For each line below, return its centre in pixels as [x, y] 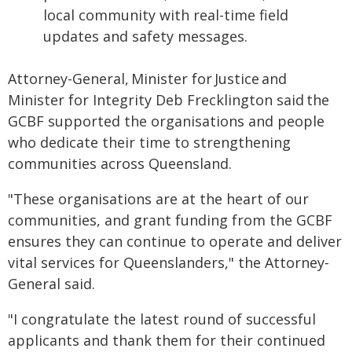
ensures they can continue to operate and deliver [175, 241]
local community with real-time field [166, 15]
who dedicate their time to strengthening [149, 142]
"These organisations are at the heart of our [158, 199]
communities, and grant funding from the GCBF [170, 220]
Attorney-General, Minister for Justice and [147, 79]
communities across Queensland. [120, 163]
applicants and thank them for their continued [167, 340]
